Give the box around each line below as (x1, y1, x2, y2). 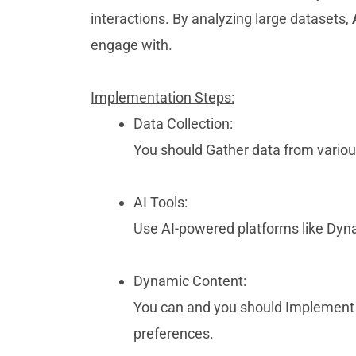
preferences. (133, 325, 214, 342)
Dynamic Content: (133, 273, 246, 289)
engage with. (91, 37, 172, 53)
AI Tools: (133, 194, 188, 211)
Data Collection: (133, 115, 233, 132)
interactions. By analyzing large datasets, (91, 10, 352, 27)
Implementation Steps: (91, 89, 234, 106)
